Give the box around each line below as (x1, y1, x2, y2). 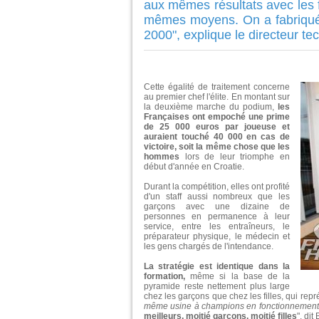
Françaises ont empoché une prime (144, 112, 290, 122)
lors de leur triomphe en (184, 152, 291, 162)
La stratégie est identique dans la (144, 261, 290, 272)
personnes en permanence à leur (144, 211, 290, 222)
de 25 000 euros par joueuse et (144, 122, 290, 132)
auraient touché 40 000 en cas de (144, 132, 290, 142)
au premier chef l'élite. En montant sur (144, 92, 290, 103)
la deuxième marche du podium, (144, 102, 278, 113)
